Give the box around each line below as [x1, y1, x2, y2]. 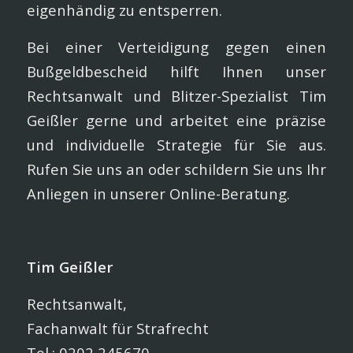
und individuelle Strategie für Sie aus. [26, 135, 327, 154]
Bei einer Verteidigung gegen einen [26, 37, 327, 57]
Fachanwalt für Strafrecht [26, 318, 209, 338]
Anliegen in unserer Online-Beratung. [26, 184, 290, 203]
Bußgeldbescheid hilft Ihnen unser [26, 61, 327, 81]
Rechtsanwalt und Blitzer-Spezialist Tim [26, 86, 327, 106]
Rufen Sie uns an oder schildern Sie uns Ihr [26, 159, 327, 179]
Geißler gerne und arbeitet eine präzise [26, 110, 327, 130]
